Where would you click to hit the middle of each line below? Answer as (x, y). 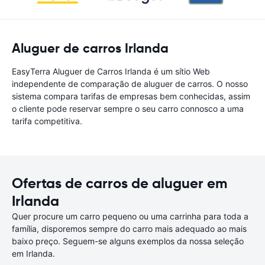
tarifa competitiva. (47, 121)
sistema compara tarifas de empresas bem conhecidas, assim (131, 96)
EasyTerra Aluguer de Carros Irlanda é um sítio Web (111, 71)
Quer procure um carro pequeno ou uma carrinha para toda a (130, 216)
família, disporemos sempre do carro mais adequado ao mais (129, 229)
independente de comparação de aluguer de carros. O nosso (130, 84)
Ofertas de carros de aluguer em (119, 183)
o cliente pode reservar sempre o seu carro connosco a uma (128, 109)
